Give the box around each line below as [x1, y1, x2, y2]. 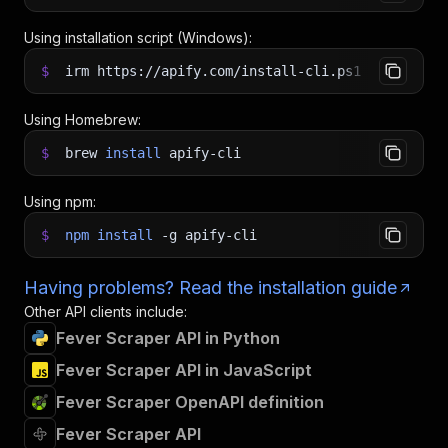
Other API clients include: [24, 303, 187, 320]
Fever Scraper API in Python [56, 328, 280, 348]
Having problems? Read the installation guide [24, 277, 397, 298]
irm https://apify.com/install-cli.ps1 [65, 63, 369, 79]
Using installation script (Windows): [24, 29, 252, 46]
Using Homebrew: [24, 111, 141, 128]
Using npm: [24, 193, 96, 210]
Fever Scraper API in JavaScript [56, 360, 312, 380]
